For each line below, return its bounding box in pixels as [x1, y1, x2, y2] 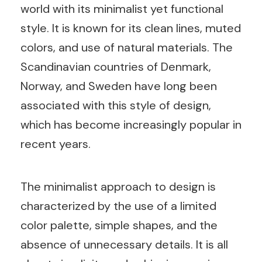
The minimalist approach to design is [20, 178, 216, 194]
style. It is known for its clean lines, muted [20, 20, 241, 36]
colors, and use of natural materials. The [20, 39, 233, 55]
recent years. [20, 136, 91, 151]
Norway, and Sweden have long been [20, 78, 217, 94]
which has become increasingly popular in [20, 116, 242, 132]
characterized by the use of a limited [20, 198, 216, 213]
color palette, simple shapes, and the [20, 217, 218, 233]
